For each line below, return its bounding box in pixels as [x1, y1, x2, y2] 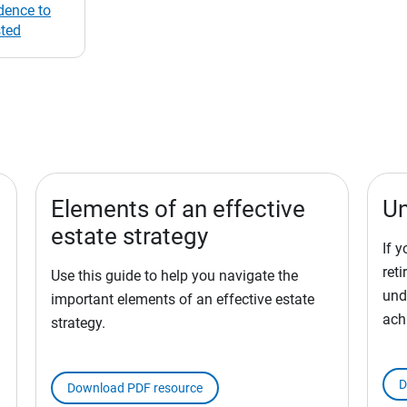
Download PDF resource [67, 381, 203, 396]
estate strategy [51, 223, 208, 251]
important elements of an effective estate [51, 291, 314, 309]
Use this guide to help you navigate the [51, 267, 298, 285]
